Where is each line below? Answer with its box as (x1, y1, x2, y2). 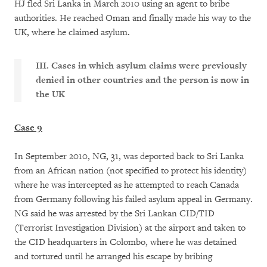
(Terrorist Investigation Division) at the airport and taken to (14, 222, 246, 234)
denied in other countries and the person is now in (36, 74, 249, 86)
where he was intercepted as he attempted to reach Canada (14, 179, 239, 191)
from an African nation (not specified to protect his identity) (14, 165, 247, 176)
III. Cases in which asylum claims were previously (36, 60, 247, 72)
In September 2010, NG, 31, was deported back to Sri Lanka (14, 151, 244, 162)
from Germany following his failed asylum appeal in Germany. (14, 194, 253, 205)
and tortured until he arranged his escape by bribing (14, 251, 212, 262)
